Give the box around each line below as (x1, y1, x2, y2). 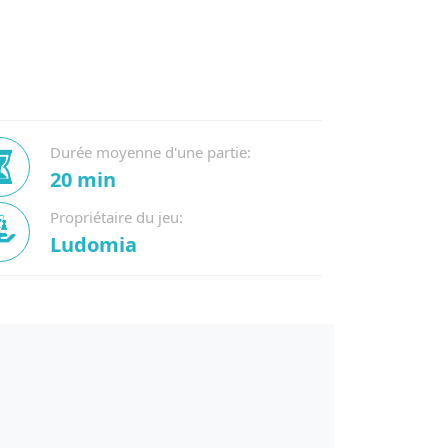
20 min (50, 166, 116, 193)
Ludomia (50, 231, 137, 258)
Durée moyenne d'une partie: (50, 142, 251, 162)
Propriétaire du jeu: (50, 207, 183, 227)
